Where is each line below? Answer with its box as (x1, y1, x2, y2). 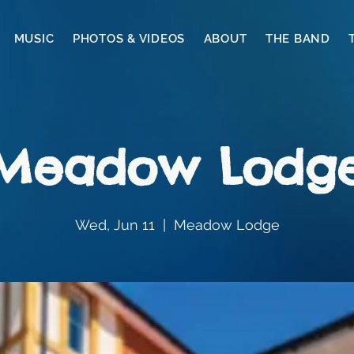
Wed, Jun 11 (74, 217, 155, 233)
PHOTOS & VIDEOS (72, 32, 186, 46)
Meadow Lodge (173, 217, 280, 233)
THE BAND (265, 32, 330, 46)
